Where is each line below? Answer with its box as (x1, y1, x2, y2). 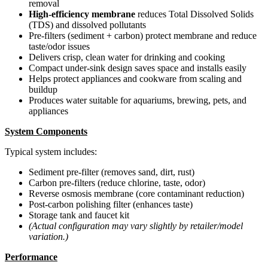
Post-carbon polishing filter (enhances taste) (29, 199, 193, 209)
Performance (5, 251, 57, 262)
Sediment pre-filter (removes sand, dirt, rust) (29, 166, 194, 177)
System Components (5, 126, 87, 136)
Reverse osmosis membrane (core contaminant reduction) (29, 188, 244, 199)
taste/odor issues (29, 41, 90, 51)
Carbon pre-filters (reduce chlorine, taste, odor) (29, 177, 205, 188)
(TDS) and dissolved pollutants (29, 19, 146, 30)
